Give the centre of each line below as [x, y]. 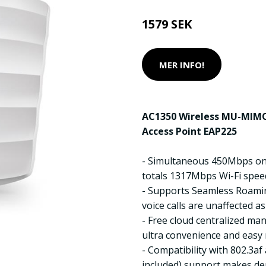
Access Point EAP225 [189, 131]
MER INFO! [182, 64]
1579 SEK [167, 24]
